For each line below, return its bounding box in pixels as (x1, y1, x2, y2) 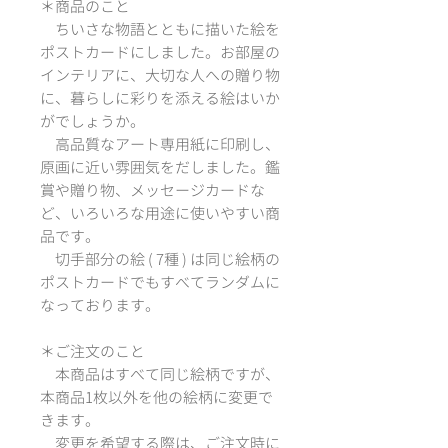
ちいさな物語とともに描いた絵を (40, 18, 280, 40)
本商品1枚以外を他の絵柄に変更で (40, 386, 273, 408)
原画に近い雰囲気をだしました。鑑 (40, 156, 280, 178)
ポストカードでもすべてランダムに (40, 271, 280, 293)
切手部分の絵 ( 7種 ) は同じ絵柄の (40, 248, 280, 270)
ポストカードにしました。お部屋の (40, 41, 280, 63)
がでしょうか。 (40, 110, 145, 132)
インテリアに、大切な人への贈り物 (40, 64, 280, 86)
